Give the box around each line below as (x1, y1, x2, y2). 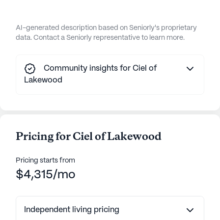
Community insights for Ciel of (44, 64, 157, 72)
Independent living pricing (24, 206, 119, 214)
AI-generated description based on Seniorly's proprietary (16, 24, 197, 31)
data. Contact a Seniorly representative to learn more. (16, 34, 185, 41)
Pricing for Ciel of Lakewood (16, 129, 162, 144)
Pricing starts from (16, 157, 75, 164)
